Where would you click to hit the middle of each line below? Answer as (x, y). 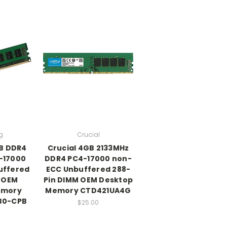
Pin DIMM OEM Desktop (88, 180)
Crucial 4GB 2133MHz (88, 148)
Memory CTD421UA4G (88, 190)
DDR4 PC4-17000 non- (88, 158)
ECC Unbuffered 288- (88, 169)
